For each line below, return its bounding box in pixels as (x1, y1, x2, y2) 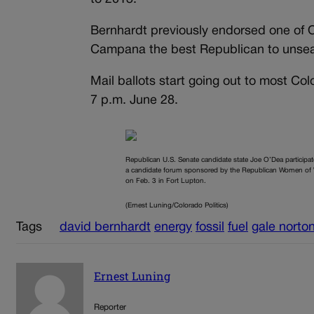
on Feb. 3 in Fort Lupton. (125, 178, 207, 185)
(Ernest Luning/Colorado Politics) (125, 203, 229, 210)
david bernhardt (60, 221, 151, 234)
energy (154, 221, 192, 234)
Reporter (94, 303, 126, 311)
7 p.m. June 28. (90, 95, 179, 107)
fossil (196, 221, 224, 234)
